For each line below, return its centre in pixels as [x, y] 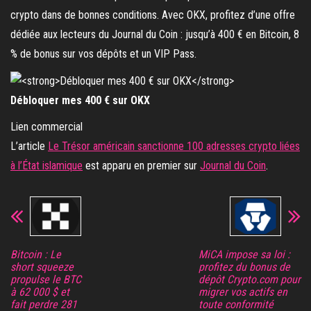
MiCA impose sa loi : [244, 255]
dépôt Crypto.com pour [250, 280]
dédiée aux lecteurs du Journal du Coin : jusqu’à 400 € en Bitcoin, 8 [155, 35]
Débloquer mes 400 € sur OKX [80, 101]
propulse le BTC [46, 280]
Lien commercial [47, 127]
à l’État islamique [47, 166]
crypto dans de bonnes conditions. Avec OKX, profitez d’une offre [153, 15]
